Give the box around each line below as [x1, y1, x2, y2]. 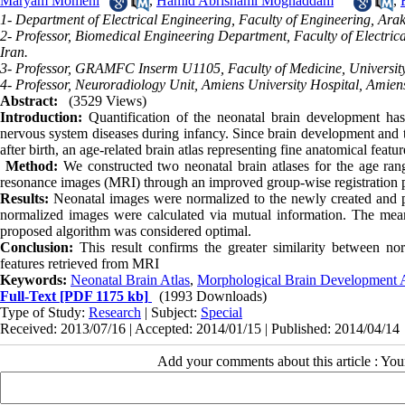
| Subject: [141, 304, 201, 320]
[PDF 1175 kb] [56, 287, 148, 304]
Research [89, 304, 141, 320]
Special [201, 304, 242, 320]
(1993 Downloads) [159, 287, 267, 304]
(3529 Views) [69, 92, 146, 108]
